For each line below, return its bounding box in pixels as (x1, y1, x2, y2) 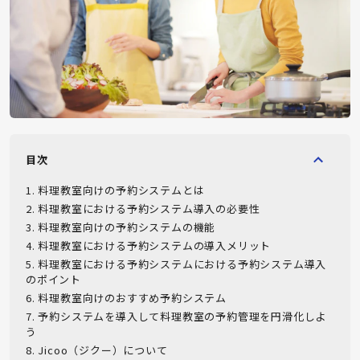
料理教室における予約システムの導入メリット (38, 237, 272, 253)
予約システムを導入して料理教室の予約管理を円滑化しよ (38, 308, 327, 324)
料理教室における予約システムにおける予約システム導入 (38, 256, 327, 272)
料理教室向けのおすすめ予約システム (38, 289, 227, 305)
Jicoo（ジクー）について (38, 342, 168, 358)
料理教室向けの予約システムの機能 (38, 219, 216, 235)
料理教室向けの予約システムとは (38, 182, 205, 198)
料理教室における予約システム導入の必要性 (38, 200, 260, 216)
